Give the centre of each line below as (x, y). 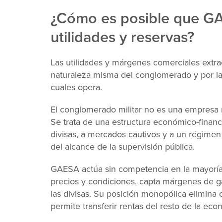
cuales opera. (78, 87)
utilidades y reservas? (122, 37)
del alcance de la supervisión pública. (124, 147)
